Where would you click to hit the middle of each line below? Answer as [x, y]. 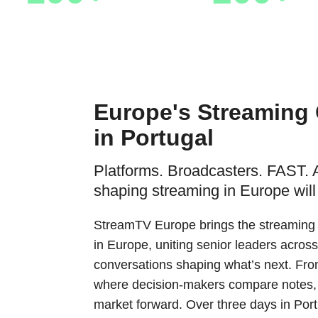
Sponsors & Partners [65, 20]
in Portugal [154, 137]
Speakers [252, 20]
